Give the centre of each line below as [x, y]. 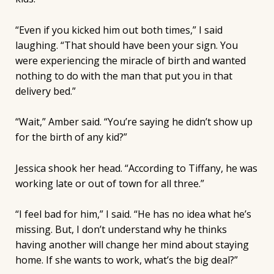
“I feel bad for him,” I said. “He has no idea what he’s [133, 214]
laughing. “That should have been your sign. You [126, 45]
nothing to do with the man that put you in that [124, 76]
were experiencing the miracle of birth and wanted [130, 60]
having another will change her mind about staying [132, 245]
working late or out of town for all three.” [109, 183]
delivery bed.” [45, 91]
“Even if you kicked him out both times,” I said [119, 30]
